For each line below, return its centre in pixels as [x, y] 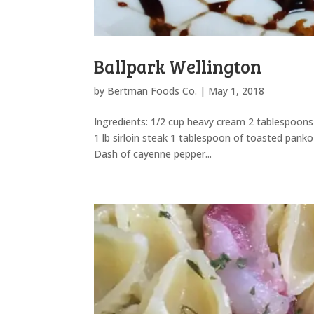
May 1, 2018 [237, 90]
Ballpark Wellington [178, 66]
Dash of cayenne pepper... [153, 153]
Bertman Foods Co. [152, 90]
